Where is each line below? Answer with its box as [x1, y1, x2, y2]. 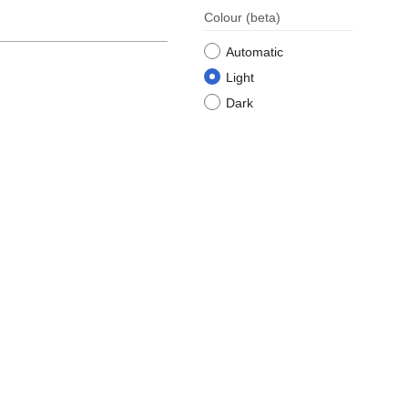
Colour [204, 10, 246, 25]
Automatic [226, 45, 283, 60]
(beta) [246, 10, 280, 25]
